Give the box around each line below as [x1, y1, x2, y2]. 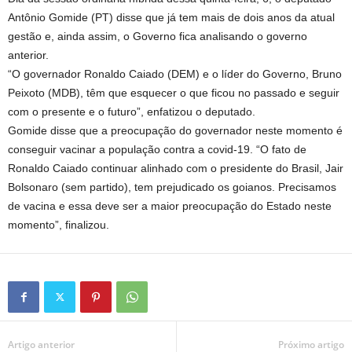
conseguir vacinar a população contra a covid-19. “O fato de [8, 143, 306, 156]
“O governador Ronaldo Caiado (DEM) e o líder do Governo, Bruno [8, 68, 342, 80]
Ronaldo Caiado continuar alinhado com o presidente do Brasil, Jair [8, 162, 343, 174]
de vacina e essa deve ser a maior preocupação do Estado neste [8, 200, 332, 212]
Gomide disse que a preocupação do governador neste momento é [8, 124, 343, 137]
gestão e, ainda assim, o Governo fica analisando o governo [8, 30, 307, 42]
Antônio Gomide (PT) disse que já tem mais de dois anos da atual [8, 11, 335, 24]
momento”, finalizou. [8, 218, 109, 231]
